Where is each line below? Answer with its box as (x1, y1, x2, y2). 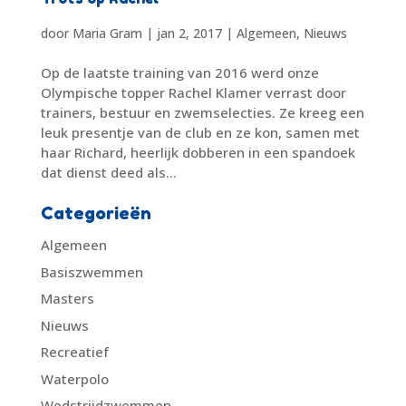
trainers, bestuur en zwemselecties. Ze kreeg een (40, 103, 364, 122)
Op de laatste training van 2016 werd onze (40, 63, 319, 82)
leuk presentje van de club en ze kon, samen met (40, 123, 360, 142)
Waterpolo (40, 369, 109, 388)
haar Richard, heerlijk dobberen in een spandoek (40, 143, 355, 162)
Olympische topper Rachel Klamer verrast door (40, 83, 346, 102)
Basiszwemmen (40, 262, 143, 281)
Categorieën (40, 202, 151, 224)
